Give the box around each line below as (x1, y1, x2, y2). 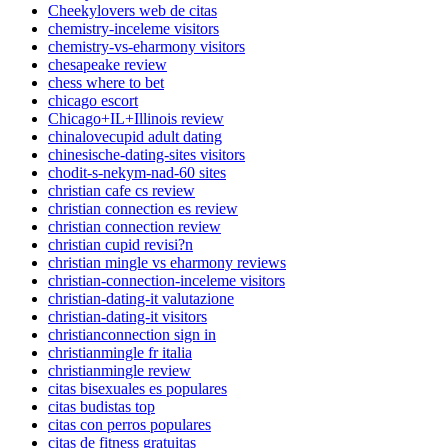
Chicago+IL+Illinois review (48, 109, 224, 127)
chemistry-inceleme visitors (48, 19, 219, 37)
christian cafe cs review (48, 181, 195, 199)
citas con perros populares (48, 415, 211, 433)
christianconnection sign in (48, 325, 216, 343)
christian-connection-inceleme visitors (48, 271, 285, 289)
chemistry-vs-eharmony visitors (48, 37, 245, 55)
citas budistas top (48, 397, 155, 415)
